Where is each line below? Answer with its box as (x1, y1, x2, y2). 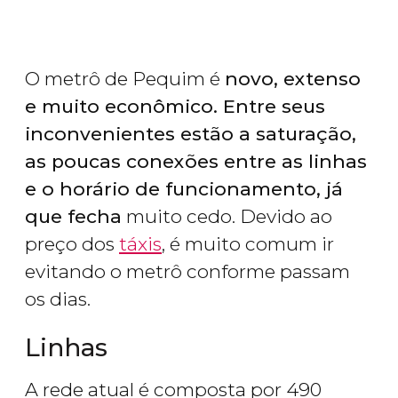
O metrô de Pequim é (25, 68, 225, 91)
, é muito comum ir (162, 233, 334, 256)
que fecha (25, 205, 122, 228)
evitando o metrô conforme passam (25, 260, 350, 283)
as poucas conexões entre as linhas (25, 150, 367, 173)
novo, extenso (225, 68, 361, 91)
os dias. (25, 288, 91, 311)
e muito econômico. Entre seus (25, 95, 325, 118)
